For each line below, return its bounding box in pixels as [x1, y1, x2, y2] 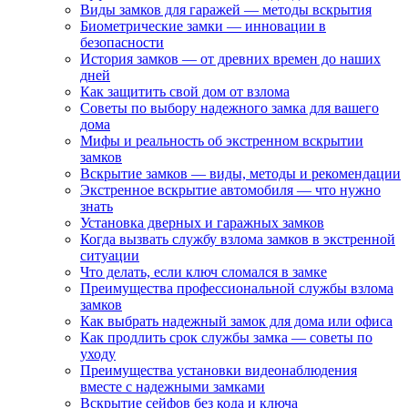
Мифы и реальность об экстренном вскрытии [80, 133, 363, 148]
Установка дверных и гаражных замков [80, 215, 324, 230]
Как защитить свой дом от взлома [80, 84, 290, 99]
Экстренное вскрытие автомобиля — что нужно [80, 182, 381, 198]
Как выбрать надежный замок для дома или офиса [80, 313, 393, 329]
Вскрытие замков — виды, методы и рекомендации [80, 166, 401, 181]
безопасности [80, 35, 164, 50]
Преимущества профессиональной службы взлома [80, 280, 393, 296]
